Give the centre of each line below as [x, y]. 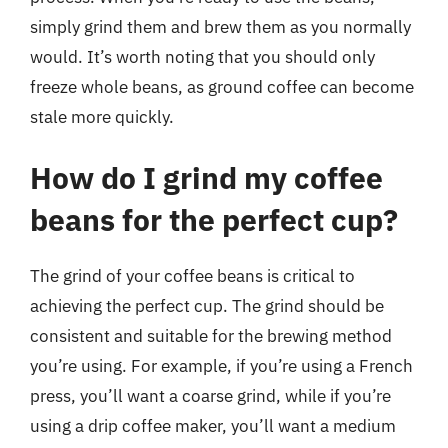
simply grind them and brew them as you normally [220, 26]
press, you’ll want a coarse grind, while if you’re [210, 396]
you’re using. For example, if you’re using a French [221, 366]
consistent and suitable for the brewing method [211, 336]
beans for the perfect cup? [214, 219]
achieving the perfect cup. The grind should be [207, 306]
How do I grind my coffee [206, 177]
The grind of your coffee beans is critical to [192, 276]
